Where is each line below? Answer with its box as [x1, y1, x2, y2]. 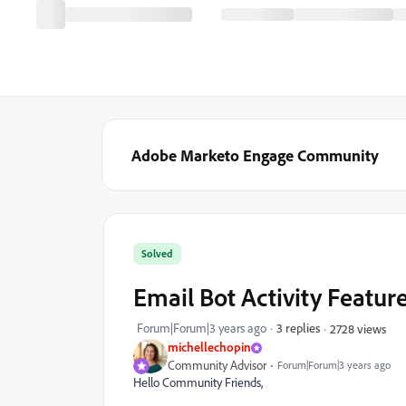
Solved [141, 246, 173, 260]
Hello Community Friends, [133, 374, 263, 391]
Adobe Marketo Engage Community [131, 145, 379, 165]
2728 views [330, 320, 386, 336]
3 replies [276, 320, 320, 335]
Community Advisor [168, 357, 266, 373]
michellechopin [168, 339, 251, 354]
